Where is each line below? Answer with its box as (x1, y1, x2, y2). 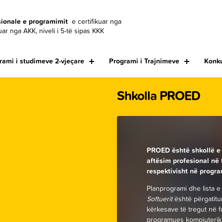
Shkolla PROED (117, 90, 200, 103)
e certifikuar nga (70, 18, 121, 25)
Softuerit (147, 195, 172, 203)
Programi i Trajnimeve (109, 58, 179, 65)
